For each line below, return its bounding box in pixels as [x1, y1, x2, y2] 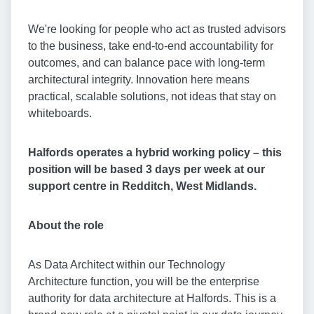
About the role [28, 219, 104, 232]
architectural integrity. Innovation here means [28, 74, 250, 86]
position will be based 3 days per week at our [28, 163, 265, 176]
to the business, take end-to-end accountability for [28, 40, 273, 53]
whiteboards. [28, 107, 92, 120]
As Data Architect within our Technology [28, 259, 225, 271]
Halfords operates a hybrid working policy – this [28, 146, 282, 159]
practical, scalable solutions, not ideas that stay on [28, 90, 276, 103]
